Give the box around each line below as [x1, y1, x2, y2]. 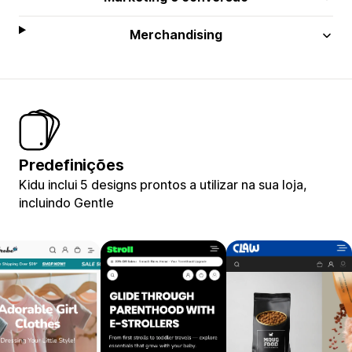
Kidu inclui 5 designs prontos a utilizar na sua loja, [19, 176, 307, 192]
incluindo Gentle [19, 194, 114, 211]
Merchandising [130, 26, 223, 42]
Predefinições [19, 155, 124, 174]
